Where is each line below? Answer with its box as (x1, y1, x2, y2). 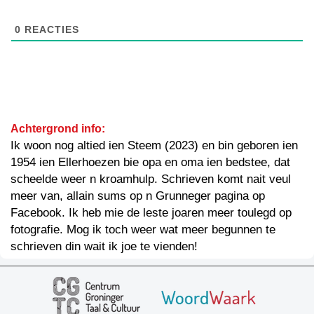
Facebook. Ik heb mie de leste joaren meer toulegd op (11, 205, 292, 219)
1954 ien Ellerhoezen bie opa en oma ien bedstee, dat (11, 155, 290, 169)
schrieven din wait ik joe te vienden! (11, 239, 198, 253)
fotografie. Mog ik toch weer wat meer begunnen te (11, 222, 275, 236)
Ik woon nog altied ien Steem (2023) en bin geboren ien (11, 138, 298, 152)
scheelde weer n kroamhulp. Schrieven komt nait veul (11, 172, 291, 186)
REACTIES (21, 23, 79, 35)
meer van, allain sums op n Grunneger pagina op (11, 189, 265, 203)
